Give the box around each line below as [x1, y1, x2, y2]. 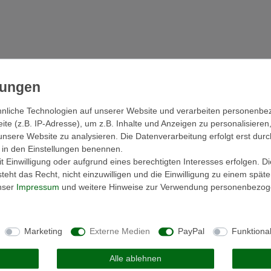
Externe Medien [90, 226, 150, 237]
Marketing [24, 226, 62, 237]
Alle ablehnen [109, 253, 162, 263]
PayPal [177, 226, 204, 237]
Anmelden [2, 154, 41, 165]
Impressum [16, 181, 59, 192]
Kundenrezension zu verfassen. [4, 123, 126, 133]
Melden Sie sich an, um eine [4, 110, 113, 120]
